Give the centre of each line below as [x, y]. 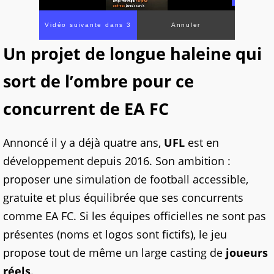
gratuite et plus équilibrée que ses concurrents [123, 198]
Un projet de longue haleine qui [132, 54]
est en [202, 143]
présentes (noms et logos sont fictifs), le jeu [115, 235]
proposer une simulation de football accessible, [126, 180]
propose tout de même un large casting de [114, 253]
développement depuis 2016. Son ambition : [117, 161]
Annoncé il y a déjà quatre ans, [83, 143]
